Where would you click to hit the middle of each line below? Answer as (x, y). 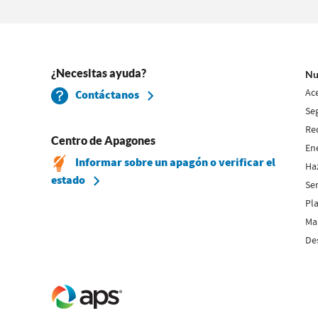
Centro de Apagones (104, 141)
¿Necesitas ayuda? (99, 73)
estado (68, 180)
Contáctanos (109, 95)
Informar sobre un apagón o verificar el (176, 163)
